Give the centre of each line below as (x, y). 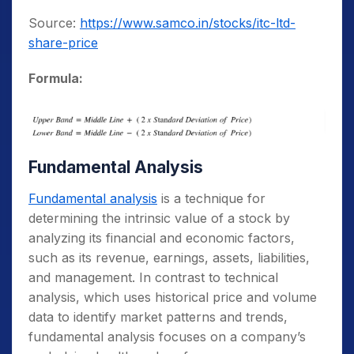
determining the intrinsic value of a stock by (159, 218)
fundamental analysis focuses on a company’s (167, 336)
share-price (63, 42)
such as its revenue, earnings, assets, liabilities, (169, 257)
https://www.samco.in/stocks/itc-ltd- (188, 23)
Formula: (56, 78)
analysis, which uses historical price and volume (173, 297)
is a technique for (211, 198)
